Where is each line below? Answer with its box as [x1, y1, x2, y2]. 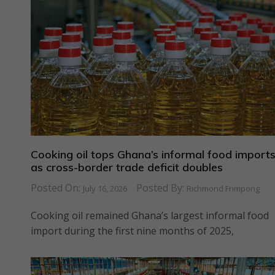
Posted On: [31, 181, 83, 195]
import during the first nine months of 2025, [31, 224, 234, 238]
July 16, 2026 [83, 183, 127, 195]
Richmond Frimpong [187, 183, 260, 195]
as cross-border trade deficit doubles [31, 160, 223, 174]
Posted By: [136, 181, 187, 195]
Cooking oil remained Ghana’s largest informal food [31, 209, 269, 223]
